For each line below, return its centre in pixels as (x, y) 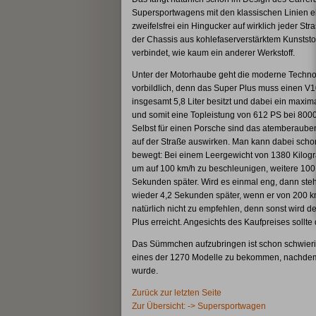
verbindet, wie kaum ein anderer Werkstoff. (213, 53)
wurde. (145, 271)
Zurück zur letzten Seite (176, 292)
